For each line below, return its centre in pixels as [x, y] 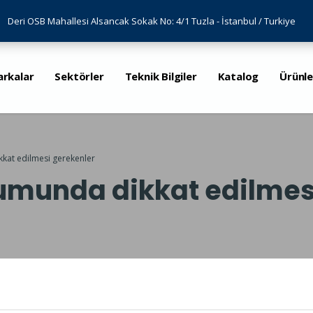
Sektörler [79, 77]
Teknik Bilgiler [161, 77]
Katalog [238, 77]
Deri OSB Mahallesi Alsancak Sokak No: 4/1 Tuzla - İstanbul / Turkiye [152, 21]
